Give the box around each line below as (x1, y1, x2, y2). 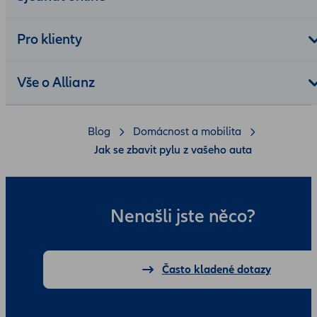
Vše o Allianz (17, 74, 95, 92)
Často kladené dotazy (161, 263, 271, 277)
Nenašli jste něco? (110, 205, 256, 229)
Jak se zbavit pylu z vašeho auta (93, 143, 252, 158)
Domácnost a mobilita (132, 125, 241, 139)
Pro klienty (17, 31, 82, 49)
